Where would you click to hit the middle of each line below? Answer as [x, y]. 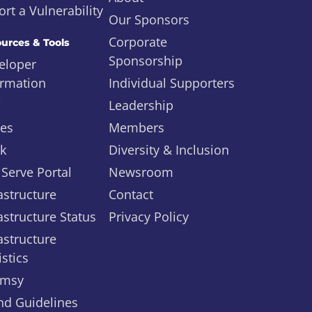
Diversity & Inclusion [169, 150]
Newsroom [141, 172]
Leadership [141, 105]
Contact [131, 194]
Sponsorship [146, 61]
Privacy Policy [149, 217]
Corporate [138, 42]
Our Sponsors [149, 19]
